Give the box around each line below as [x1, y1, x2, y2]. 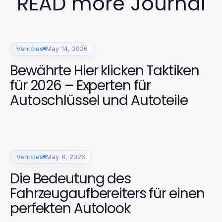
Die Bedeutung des [10, 168, 131, 188]
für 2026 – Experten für [10, 75, 151, 95]
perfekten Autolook [10, 198, 130, 218]
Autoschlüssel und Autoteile [10, 90, 188, 110]
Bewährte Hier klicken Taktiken [10, 60, 199, 80]
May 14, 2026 [46, 44, 88, 53]
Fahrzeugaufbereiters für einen [10, 183, 205, 203]
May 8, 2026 [46, 152, 86, 161]
